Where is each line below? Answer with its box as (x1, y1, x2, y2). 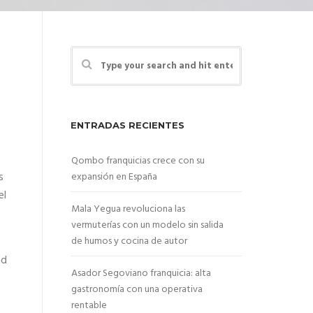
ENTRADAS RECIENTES (71, 119, 184, 131)
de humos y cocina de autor (71, 233, 187, 249)
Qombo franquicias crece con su (71, 153, 205, 169)
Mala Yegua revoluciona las (71, 201, 185, 217)
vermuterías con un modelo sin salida (71, 217, 224, 233)
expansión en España (71, 169, 157, 185)
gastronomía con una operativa (71, 282, 203, 298)
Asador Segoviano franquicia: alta (71, 265, 211, 282)
